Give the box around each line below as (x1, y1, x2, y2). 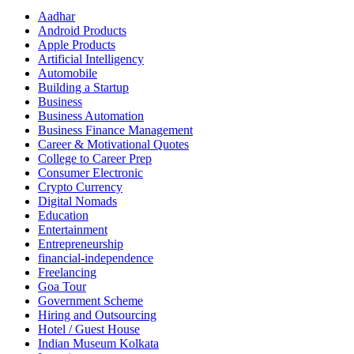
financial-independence (38, 251, 153, 265)
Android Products (38, 24, 126, 38)
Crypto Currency (38, 180, 122, 194)
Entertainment (38, 223, 107, 237)
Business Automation (38, 109, 144, 123)
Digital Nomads (38, 194, 117, 209)
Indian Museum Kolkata (38, 337, 159, 351)
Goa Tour (38, 280, 86, 294)
